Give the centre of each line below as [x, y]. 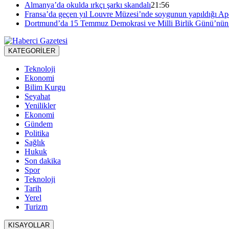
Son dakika [43, 161]
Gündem [39, 124]
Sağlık [35, 143]
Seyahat [37, 97]
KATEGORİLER [32, 51]
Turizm [36, 207]
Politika [37, 133]
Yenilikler [40, 106]
